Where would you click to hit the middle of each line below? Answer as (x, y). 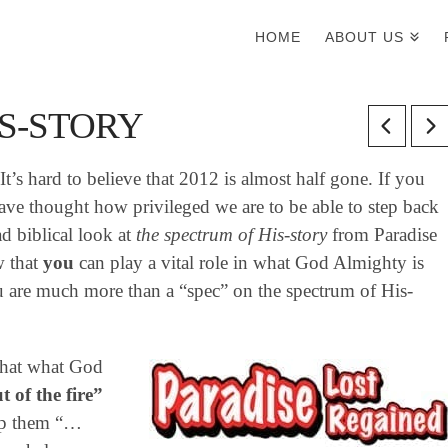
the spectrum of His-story (231, 234)
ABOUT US (365, 37)
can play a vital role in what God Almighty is (248, 262)
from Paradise (381, 234)
